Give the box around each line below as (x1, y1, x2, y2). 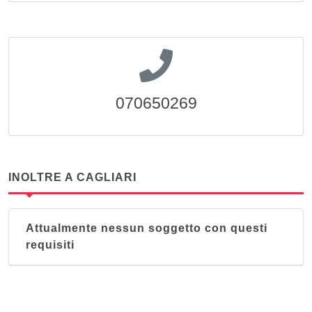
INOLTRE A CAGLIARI (8, 171, 136, 183)
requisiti (26, 239, 75, 251)
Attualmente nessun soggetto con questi (26, 222, 267, 234)
